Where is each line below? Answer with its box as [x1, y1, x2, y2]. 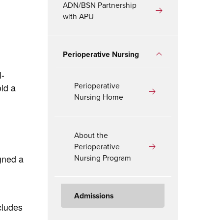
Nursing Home [74, 91, 123, 103]
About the [74, 129, 108, 141]
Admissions [74, 190, 113, 202]
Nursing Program [74, 152, 131, 164]
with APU [63, 10, 94, 22]
